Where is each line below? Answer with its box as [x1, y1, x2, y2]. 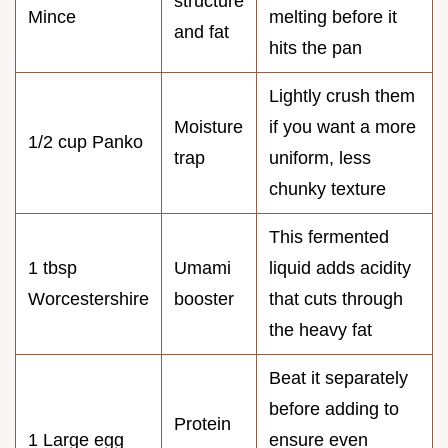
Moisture [174, 116, 243, 137]
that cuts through [269, 288, 403, 309]
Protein [174, 413, 231, 434]
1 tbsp [28, 257, 77, 278]
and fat [174, 21, 229, 42]
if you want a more [269, 116, 416, 137]
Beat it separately [269, 367, 408, 388]
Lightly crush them [269, 85, 415, 106]
